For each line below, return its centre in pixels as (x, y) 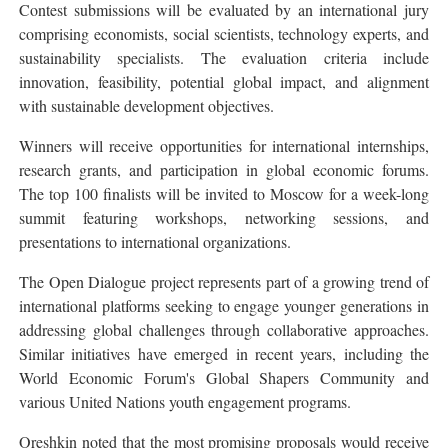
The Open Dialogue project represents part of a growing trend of (224, 281)
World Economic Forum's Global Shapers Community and (224, 377)
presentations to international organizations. (155, 241)
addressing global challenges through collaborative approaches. (224, 329)
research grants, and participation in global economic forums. (224, 169)
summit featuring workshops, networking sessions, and (224, 217)
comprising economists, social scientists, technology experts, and (224, 33)
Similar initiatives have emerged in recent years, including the (224, 353)
